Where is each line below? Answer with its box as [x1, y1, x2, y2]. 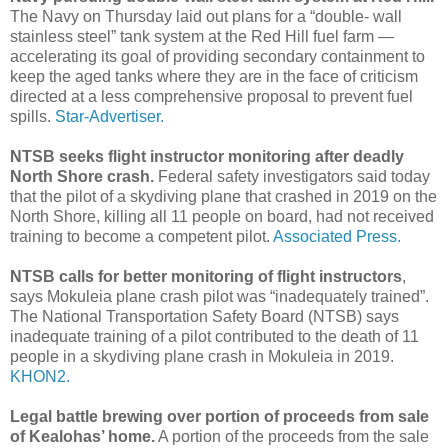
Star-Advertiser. [55, 108, 164, 126]
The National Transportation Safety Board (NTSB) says [10, 308, 399, 326]
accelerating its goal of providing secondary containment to [10, 48, 425, 66]
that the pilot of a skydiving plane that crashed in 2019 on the [10, 188, 437, 206]
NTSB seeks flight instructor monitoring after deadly [10, 148, 404, 166]
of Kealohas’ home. [10, 428, 155, 446]
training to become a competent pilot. [10, 228, 273, 246]
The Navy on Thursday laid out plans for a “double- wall [10, 8, 402, 26]
